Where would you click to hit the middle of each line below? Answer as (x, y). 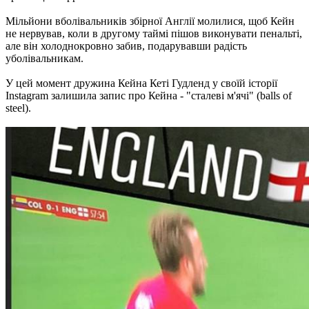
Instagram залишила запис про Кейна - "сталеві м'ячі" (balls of (149, 95)
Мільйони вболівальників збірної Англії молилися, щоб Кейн (150, 21)
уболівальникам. (44, 58)
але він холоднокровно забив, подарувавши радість (126, 46)
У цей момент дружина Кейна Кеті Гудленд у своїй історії (141, 83)
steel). (18, 108)
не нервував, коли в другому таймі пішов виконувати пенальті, (154, 33)
